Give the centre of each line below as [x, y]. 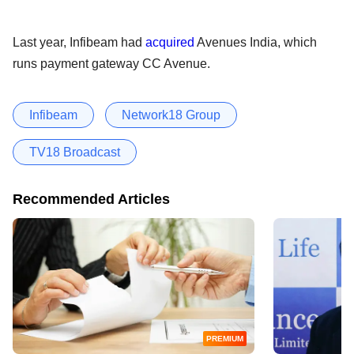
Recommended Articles [91, 199]
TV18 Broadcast [75, 152]
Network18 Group [171, 115]
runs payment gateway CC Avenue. [111, 63]
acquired [170, 42]
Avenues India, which [256, 42]
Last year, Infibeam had [79, 42]
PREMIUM [225, 338]
